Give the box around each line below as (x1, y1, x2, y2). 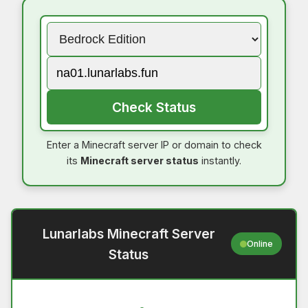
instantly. (199, 154, 241, 166)
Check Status (112, 98, 196, 115)
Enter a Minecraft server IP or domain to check (46, 138, 262, 151)
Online (247, 238, 274, 249)
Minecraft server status (80, 154, 199, 166)
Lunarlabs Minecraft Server (42, 225, 215, 242)
